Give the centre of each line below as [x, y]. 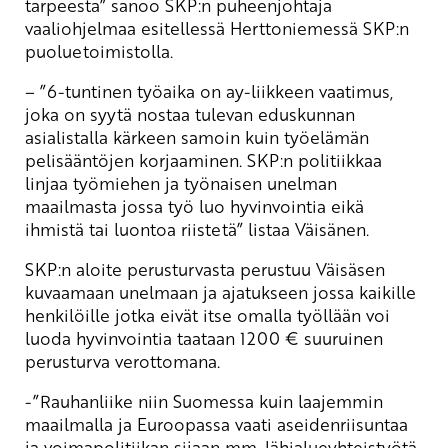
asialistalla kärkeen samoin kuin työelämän [197, 137]
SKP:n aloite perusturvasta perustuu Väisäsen [205, 269]
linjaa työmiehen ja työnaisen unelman [181, 183]
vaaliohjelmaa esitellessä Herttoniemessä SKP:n [217, 28]
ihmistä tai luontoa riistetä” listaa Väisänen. [197, 229]
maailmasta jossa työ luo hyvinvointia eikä [194, 206]
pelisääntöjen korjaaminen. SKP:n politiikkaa [203, 160]
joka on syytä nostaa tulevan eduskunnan [190, 114]
